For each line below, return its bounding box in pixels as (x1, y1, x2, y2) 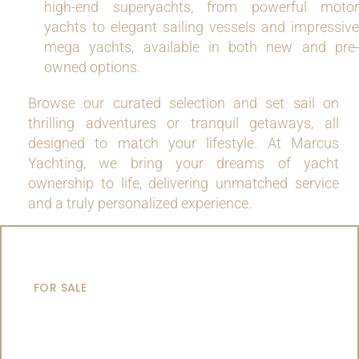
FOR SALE (34, 280, 87, 296)
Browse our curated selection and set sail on (28, 95, 339, 111)
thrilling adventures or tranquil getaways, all (28, 115, 339, 131)
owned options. (44, 58, 140, 75)
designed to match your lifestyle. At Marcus (28, 135, 339, 151)
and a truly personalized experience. (28, 195, 252, 212)
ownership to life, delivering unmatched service (28, 175, 339, 192)
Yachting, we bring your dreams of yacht (28, 155, 339, 171)
